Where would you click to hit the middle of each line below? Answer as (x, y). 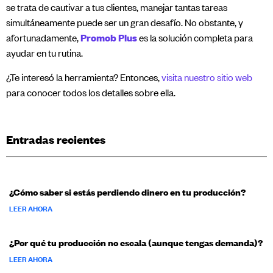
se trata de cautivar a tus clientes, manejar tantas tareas (117, 8)
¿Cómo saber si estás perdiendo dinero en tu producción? (127, 192)
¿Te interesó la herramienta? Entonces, (84, 77)
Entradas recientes (56, 140)
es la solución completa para (196, 38)
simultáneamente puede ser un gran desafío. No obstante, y (125, 23)
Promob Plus (110, 38)
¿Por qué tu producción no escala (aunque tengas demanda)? (136, 243)
